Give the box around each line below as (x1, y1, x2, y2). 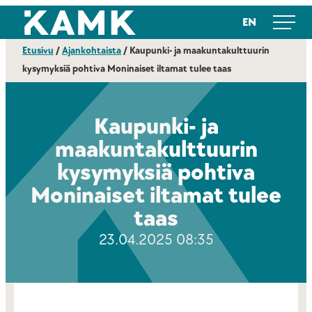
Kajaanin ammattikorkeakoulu (16, 14, 113, 29)
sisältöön (9, 37, 51, 51)
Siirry (9, 9, 31, 23)
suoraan (9, 23, 46, 37)
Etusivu (22, 45, 54, 56)
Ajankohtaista (62, 45, 121, 56)
